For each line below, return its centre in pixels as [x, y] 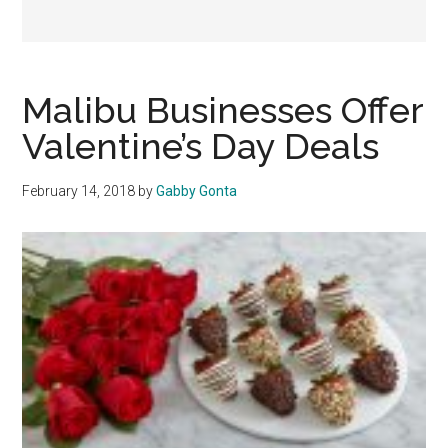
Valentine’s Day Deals [201, 146]
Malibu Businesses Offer [223, 110]
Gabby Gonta [197, 191]
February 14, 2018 [79, 191]
